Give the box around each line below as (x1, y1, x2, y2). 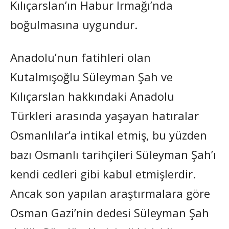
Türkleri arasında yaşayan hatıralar (10, 107, 199, 123)
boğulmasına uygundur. (10, 16, 138, 32)
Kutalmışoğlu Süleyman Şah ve (10, 68, 173, 84)
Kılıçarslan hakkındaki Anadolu (10, 88, 174, 104)
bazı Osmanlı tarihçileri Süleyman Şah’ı (10, 146, 216, 162)
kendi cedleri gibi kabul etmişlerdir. (10, 166, 196, 181)
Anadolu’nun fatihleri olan (10, 49, 151, 65)
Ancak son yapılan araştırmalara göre (10, 185, 210, 201)
